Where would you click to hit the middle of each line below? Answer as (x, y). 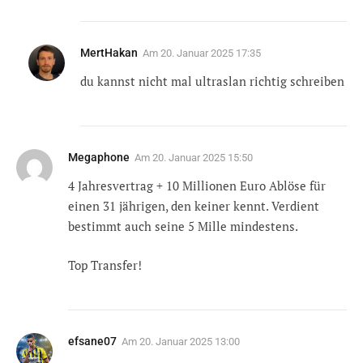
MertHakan (109, 53)
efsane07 (92, 341)
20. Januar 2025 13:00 (190, 341)
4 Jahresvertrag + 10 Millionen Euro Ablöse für (197, 186)
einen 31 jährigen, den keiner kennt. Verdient (194, 206)
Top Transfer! (105, 265)
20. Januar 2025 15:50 (203, 158)
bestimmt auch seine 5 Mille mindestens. (183, 226)
